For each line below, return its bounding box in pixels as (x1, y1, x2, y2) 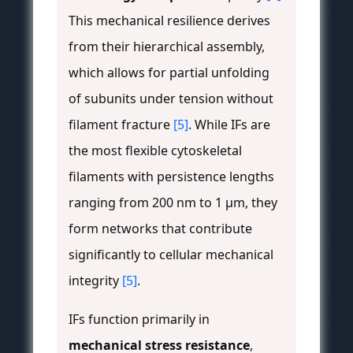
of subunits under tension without (69, 90, 273, 108)
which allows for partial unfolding (69, 64, 269, 82)
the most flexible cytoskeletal (69, 142, 242, 160)
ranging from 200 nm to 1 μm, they (69, 194, 277, 212)
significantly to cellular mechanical (69, 246, 273, 264)
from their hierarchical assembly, (69, 38, 265, 56)
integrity (69, 272, 122, 290)
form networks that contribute (69, 220, 252, 238)
